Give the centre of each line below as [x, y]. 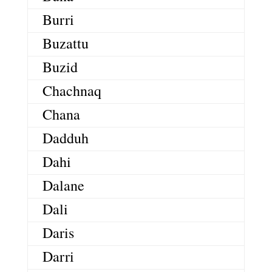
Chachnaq [72, 90]
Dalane [63, 185]
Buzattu [65, 43]
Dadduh [65, 138]
